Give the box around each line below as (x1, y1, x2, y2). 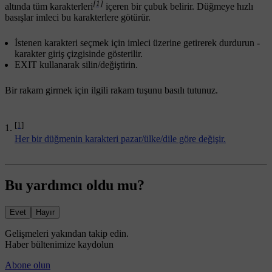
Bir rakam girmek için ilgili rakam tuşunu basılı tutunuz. (5, 85, 218, 96)
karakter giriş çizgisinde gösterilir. (15, 49, 143, 59)
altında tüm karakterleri (5, 1, 93, 12)
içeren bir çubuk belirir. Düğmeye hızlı (103, 1, 253, 12)
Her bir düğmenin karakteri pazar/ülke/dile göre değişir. (15, 134, 226, 144)
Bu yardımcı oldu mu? (5, 177, 144, 194)
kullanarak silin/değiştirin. (37, 59, 138, 70)
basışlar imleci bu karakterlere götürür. (5, 12, 151, 23)
